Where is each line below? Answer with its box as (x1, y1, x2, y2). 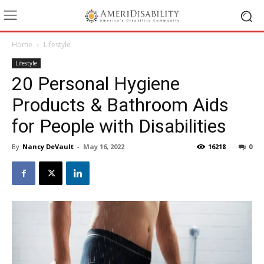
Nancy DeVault (22, 142, 74, 151)
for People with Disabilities (12, 115, 226, 137)
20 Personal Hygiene (12, 72, 180, 95)
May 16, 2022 (83, 142, 124, 151)
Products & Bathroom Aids (12, 94, 229, 116)
